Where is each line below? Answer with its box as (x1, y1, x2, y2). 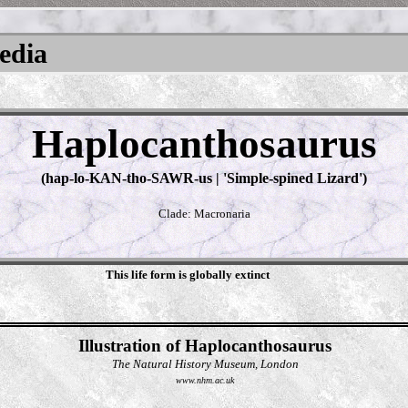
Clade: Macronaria (158, 207, 250, 220)
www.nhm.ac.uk (175, 375, 234, 385)
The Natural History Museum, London (111, 357, 298, 371)
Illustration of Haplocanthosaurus (77, 336, 331, 355)
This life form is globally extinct (106, 268, 270, 281)
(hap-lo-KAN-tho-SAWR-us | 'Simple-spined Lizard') (41, 170, 367, 186)
